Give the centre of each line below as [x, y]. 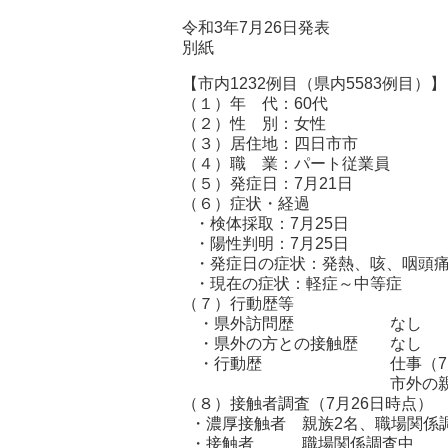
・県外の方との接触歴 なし [302, 343]
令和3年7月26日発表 [256, 27]
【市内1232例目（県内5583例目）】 [314, 83]
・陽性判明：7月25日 [265, 243]
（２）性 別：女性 [254, 123]
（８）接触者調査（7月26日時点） [307, 403]
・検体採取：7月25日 [265, 223]
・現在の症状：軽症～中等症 [292, 283]
